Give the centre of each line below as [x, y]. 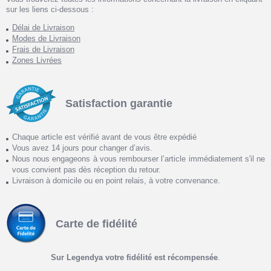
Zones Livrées [37, 60]
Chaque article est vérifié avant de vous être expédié [104, 137]
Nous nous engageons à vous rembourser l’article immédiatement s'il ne [139, 159]
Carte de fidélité [96, 224]
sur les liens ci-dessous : [50, 10]
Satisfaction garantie [119, 103]
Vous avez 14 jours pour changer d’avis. [82, 148]
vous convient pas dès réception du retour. [87, 170]
